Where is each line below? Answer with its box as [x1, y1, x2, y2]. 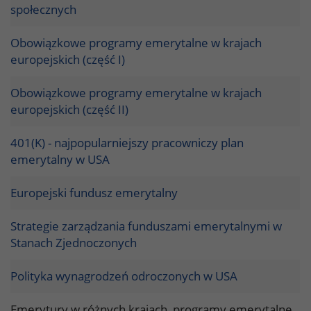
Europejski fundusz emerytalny [10, 184, 178, 201]
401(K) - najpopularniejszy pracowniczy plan [10, 134, 244, 151]
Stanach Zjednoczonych [10, 234, 137, 251]
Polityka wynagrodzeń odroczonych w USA [10, 267, 237, 284]
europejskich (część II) [10, 101, 128, 117]
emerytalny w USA [10, 151, 110, 167]
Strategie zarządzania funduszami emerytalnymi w [10, 217, 282, 234]
